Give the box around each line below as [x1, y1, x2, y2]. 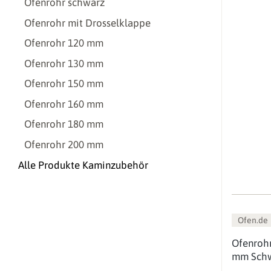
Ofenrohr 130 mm [24, 57, 103, 70]
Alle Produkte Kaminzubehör [18, 158, 148, 171]
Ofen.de [238, 215, 268, 225]
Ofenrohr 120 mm [24, 37, 103, 50]
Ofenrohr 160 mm [24, 97, 103, 110]
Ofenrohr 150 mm [24, 77, 103, 90]
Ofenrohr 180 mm [24, 118, 103, 131]
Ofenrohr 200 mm [24, 139, 103, 151]
